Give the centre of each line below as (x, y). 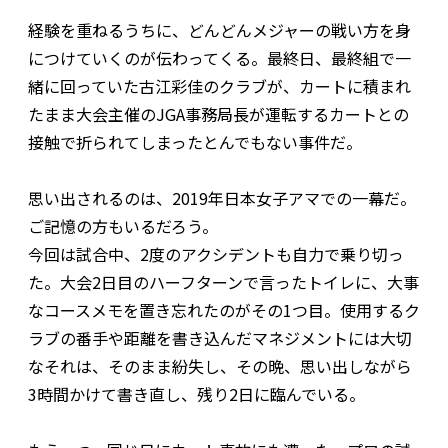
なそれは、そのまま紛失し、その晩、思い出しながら (220, 366)
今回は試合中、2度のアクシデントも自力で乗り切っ (216, 254)
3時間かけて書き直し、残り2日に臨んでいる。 (196, 394)
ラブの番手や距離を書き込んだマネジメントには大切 (220, 338)
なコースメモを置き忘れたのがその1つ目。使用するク (224, 310)
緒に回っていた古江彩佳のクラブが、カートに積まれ (219, 86)
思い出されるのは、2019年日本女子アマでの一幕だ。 (222, 198)
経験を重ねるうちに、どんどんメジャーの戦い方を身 (219, 30)
